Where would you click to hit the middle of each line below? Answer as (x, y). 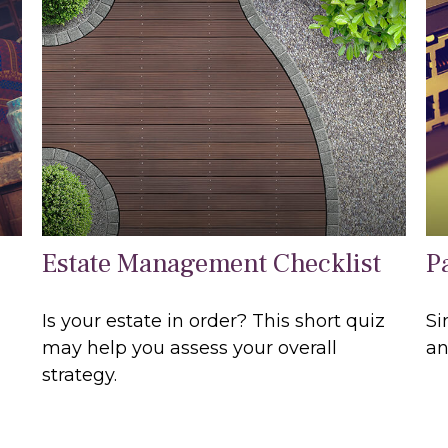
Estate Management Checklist (212, 264)
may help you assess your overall (190, 348)
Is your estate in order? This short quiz (214, 321)
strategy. (80, 375)
